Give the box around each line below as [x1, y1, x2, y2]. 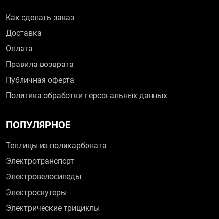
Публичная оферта [6, 75, 74, 85]
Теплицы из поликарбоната [6, 141, 107, 150]
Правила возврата [6, 60, 74, 69]
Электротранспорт [6, 156, 74, 166]
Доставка [6, 28, 42, 38]
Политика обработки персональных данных [6, 91, 167, 100]
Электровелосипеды [6, 172, 81, 181]
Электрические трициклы [6, 203, 100, 213]
